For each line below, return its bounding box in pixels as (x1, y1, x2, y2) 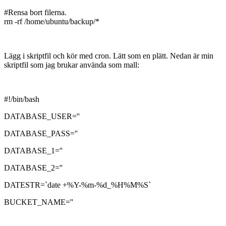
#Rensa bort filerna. (4, 8, 67, 17)
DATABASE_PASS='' (4, 129, 78, 138)
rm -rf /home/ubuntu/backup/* (4, 17, 99, 26)
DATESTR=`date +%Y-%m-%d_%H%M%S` (4, 180, 151, 189)
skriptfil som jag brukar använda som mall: (4, 60, 139, 69)
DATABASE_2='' (4, 163, 63, 172)
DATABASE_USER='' (4, 111, 80, 121)
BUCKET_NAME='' (4, 197, 73, 206)
